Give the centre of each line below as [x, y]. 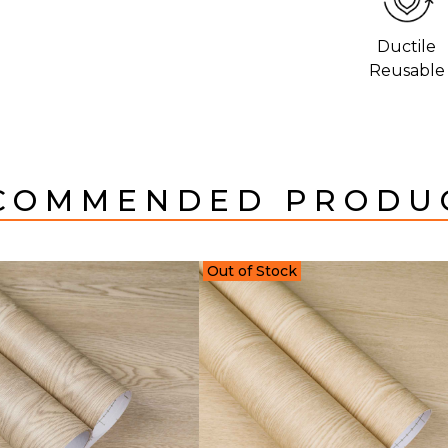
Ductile [407, 46]
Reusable [406, 70]
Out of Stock [252, 270]
